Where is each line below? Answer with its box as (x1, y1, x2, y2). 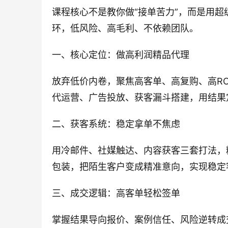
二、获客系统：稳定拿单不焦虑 (52, 119, 180, 130)
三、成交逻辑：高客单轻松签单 (52, 188, 180, 199)
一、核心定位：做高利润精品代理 (52, 49, 189, 61)
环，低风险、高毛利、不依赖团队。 (52, 23, 198, 34)
